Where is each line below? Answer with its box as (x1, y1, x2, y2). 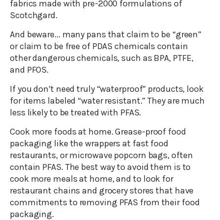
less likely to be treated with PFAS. (10, 107, 141, 118)
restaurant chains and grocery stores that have (10, 185, 194, 196)
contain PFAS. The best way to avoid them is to (10, 162, 191, 173)
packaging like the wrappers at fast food (10, 138, 168, 149)
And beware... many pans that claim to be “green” (10, 29, 202, 40)
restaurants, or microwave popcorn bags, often (10, 150, 193, 161)
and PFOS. (10, 64, 49, 76)
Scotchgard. (10, 10, 57, 21)
